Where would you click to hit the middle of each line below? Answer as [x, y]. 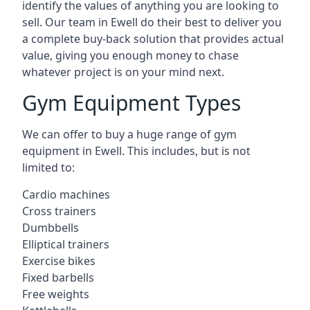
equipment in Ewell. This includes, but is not [136, 151]
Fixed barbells [58, 277]
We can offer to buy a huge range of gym [129, 134]
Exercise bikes [59, 261]
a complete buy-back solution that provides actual [153, 39]
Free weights [56, 294]
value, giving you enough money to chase [130, 55]
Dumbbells [51, 228]
